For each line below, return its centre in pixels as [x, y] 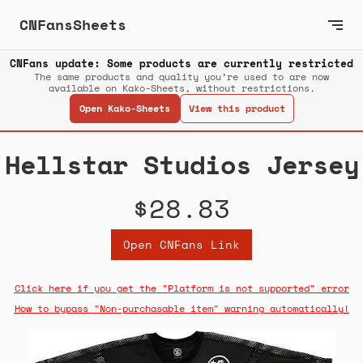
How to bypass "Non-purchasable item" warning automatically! [181, 309]
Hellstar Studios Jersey [181, 165]
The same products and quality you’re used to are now [181, 77]
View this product [237, 109]
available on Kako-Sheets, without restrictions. [181, 88]
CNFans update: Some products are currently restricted [181, 64]
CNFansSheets [73, 24]
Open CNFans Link [181, 245]
